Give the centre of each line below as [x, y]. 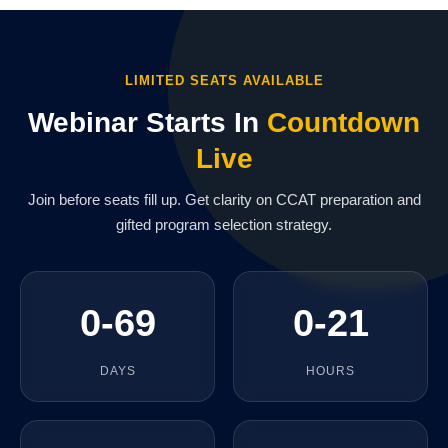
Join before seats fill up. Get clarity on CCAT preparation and [224, 199]
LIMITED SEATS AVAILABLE [224, 80]
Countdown [343, 122]
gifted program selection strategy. [224, 224]
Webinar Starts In [147, 122]
